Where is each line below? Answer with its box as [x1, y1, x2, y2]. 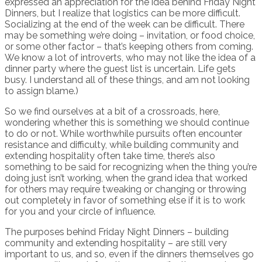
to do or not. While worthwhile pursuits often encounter [5, 128, 242, 140]
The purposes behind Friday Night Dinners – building [5, 226, 229, 238]
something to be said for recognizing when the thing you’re [5, 161, 257, 173]
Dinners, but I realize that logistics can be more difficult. [5, 8, 240, 19]
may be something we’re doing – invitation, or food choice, [5, 30, 255, 42]
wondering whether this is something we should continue [5, 117, 249, 129]
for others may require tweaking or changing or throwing [5, 184, 246, 195]
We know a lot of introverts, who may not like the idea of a [5, 52, 256, 64]
